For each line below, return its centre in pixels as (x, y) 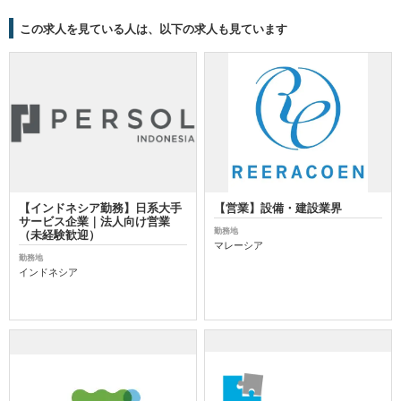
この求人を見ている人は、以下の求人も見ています (153, 29)
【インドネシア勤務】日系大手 (100, 207)
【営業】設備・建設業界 (278, 207)
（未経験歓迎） (60, 234)
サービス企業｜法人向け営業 (94, 221)
